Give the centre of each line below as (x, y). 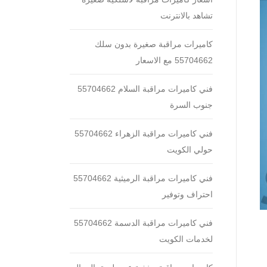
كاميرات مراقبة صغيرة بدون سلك (154, 44)
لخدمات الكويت (186, 239)
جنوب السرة (191, 105)
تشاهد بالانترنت (187, 15)
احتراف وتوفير (187, 194)
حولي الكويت (190, 150)
